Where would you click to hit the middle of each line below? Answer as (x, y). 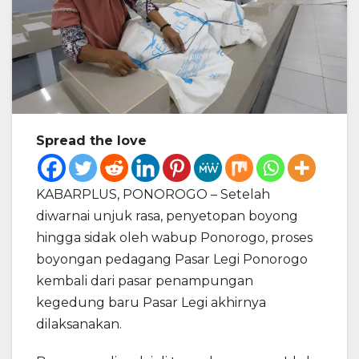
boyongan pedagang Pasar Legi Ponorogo (172, 260)
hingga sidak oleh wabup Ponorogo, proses (174, 238)
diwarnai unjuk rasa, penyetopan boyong (167, 216)
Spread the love (91, 141)
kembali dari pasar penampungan (145, 281)
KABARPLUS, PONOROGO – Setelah (153, 195)
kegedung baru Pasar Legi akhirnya (151, 303)
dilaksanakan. (79, 325)
